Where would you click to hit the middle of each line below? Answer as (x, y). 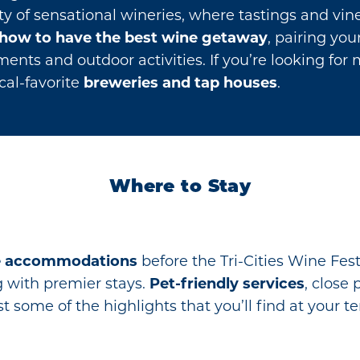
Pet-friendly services (227, 284)
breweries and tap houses (180, 83)
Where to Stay (180, 188)
